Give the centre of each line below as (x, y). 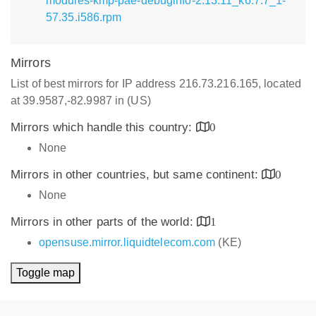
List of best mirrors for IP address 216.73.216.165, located (156, 84)
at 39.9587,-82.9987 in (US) (81, 101)
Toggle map (45, 273)
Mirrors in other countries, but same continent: (136, 175)
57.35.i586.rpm (84, 17)
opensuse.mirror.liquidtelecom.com (127, 242)
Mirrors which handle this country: (103, 127)
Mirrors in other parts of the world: (104, 222)
